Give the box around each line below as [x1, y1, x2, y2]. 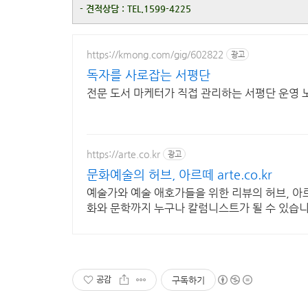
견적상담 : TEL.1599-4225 [86, 3, 191, 14]
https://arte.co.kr [87, 148, 160, 159]
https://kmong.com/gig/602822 [87, 48, 223, 60]
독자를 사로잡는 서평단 [87, 67, 210, 82]
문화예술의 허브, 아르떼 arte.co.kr [87, 167, 272, 182]
